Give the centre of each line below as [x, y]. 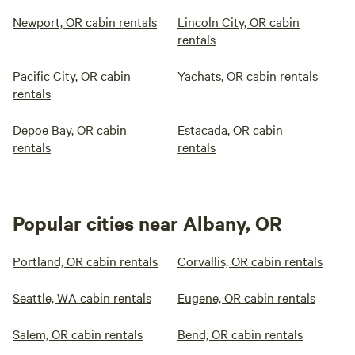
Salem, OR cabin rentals [78, 334]
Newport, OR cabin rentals [85, 21]
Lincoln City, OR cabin [239, 21]
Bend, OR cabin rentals [240, 334]
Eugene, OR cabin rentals [246, 297]
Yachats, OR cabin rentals [248, 75]
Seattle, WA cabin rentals [82, 297]
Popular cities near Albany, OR [147, 223]
